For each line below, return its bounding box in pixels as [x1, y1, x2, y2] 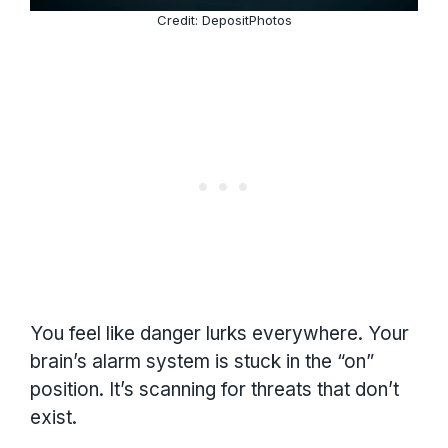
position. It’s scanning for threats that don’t [30, 378, 399, 402]
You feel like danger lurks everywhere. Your [30, 322, 409, 346]
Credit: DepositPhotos [156, 11, 292, 28]
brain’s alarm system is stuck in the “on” [30, 350, 374, 374]
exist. [30, 406, 77, 430]
